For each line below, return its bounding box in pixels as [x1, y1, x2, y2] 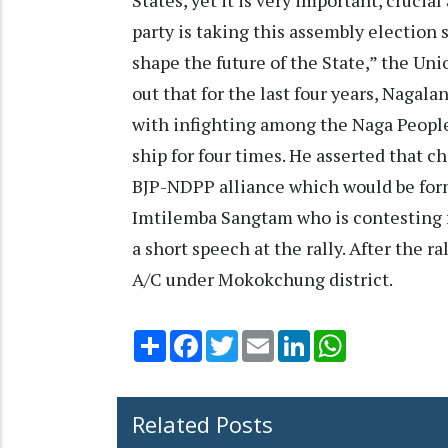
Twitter [238, 327, 290, 348]
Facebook [202, 327, 268, 348]
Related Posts [132, 408, 273, 439]
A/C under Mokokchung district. [132, 266, 393, 291]
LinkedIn [310, 327, 367, 348]
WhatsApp [346, 327, 417, 348]
